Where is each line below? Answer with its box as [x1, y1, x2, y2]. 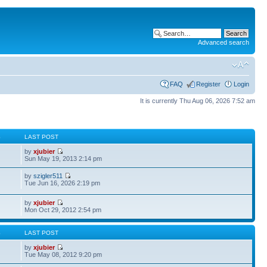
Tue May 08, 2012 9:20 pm [24, 251, 103, 258]
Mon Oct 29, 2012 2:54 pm [24, 206, 102, 213]
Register [196, 80, 221, 88]
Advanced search [198, 39, 249, 46]
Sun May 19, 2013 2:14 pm [24, 155, 103, 162]
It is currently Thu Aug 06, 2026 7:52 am [140, 97, 255, 104]
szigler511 [33, 172, 63, 179]
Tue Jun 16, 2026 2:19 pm [24, 179, 101, 187]
